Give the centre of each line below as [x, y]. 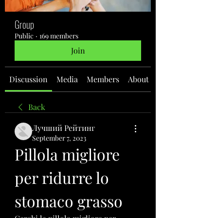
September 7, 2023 [59, 138]
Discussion [28, 79]
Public [24, 36]
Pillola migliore [67, 154]
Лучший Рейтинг [64, 128]
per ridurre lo [62, 177]
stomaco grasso [69, 201]
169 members [59, 36]
